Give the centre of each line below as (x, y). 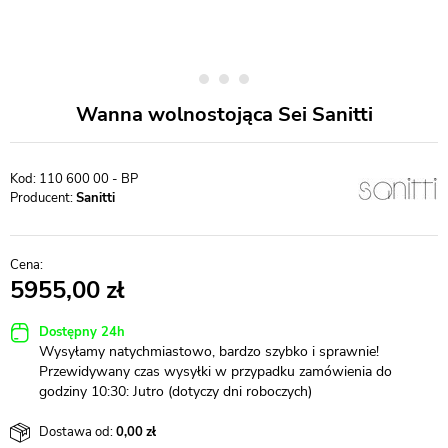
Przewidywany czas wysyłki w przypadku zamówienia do (215, 371)
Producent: (43, 198)
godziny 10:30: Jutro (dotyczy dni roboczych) (175, 391)
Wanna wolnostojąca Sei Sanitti (224, 114)
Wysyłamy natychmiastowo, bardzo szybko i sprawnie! (209, 351)
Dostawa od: (76, 431)
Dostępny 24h (82, 331)
